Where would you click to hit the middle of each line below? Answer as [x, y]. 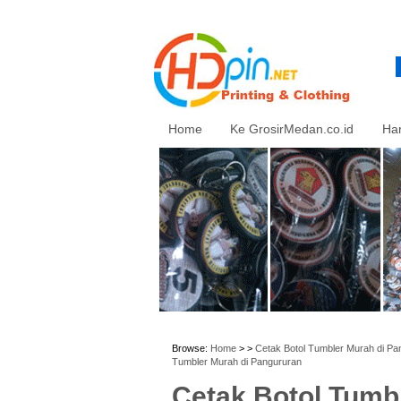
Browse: [191, 348]
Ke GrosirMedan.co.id [292, 128]
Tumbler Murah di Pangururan [237, 362]
